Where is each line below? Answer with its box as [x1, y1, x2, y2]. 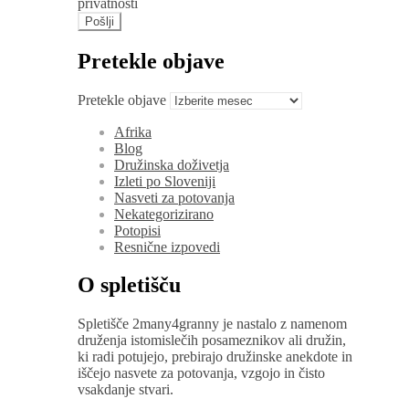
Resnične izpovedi [114, 238, 220, 255]
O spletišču [78, 273, 181, 298]
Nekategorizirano [114, 205, 214, 222]
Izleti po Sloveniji [114, 173, 215, 189]
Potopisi [114, 222, 161, 238]
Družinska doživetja [114, 156, 229, 173]
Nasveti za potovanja [114, 189, 235, 205]
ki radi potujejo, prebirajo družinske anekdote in [78, 349, 352, 365]
